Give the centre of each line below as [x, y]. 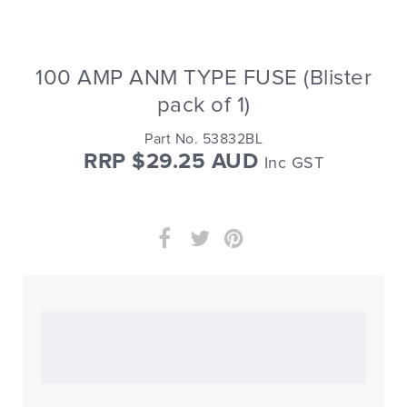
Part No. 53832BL [203, 139]
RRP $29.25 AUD [174, 162]
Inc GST [293, 164]
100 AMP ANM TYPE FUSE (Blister [203, 78]
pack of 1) [203, 105]
